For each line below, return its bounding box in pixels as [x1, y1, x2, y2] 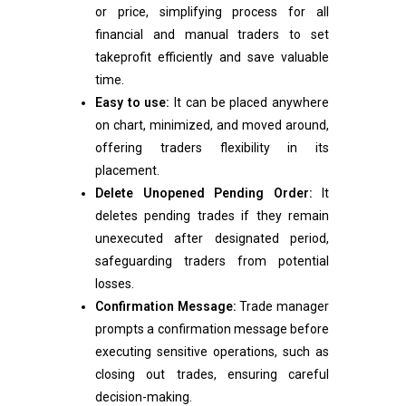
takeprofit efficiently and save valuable [95, 50, 329, 65]
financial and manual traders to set [95, 27, 329, 43]
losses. [95, 276, 134, 292]
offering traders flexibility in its [95, 140, 329, 156]
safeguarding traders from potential [95, 254, 329, 269]
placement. [95, 163, 159, 179]
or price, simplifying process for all [95, 5, 329, 20]
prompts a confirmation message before [95, 322, 329, 337]
